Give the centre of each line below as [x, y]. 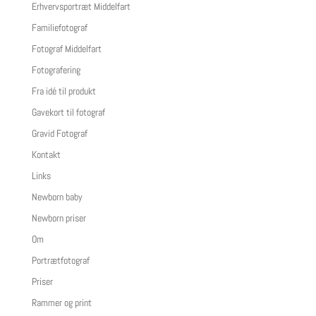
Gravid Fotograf [59, 134]
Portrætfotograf [60, 261]
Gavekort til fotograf [68, 113]
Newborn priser [59, 218]
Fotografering [56, 70]
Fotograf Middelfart [66, 49]
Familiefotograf [59, 28]
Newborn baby [57, 197]
